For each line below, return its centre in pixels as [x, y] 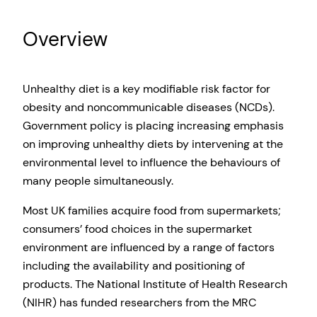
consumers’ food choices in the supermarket [137, 229]
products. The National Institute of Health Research [155, 284]
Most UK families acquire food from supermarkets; [152, 211]
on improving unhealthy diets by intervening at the [153, 144]
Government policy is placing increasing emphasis [153, 125]
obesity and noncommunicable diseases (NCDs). [149, 107]
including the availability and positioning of [134, 266]
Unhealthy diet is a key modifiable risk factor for [146, 88]
